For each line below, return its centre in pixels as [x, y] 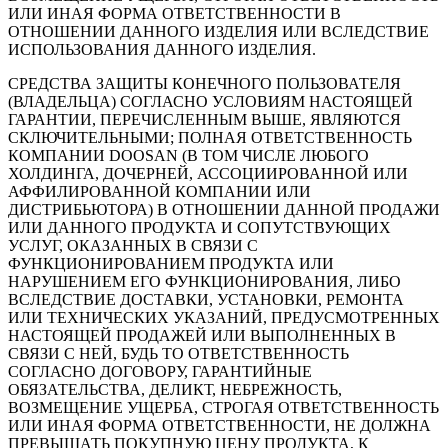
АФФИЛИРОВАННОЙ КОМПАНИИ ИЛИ [159, 192]
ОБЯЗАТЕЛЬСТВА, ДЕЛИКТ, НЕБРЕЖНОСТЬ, [175, 390]
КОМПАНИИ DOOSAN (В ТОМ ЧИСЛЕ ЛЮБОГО [188, 156]
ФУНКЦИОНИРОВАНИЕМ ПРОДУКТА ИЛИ [171, 264]
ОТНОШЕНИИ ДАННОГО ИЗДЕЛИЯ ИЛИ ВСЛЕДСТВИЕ [218, 32]
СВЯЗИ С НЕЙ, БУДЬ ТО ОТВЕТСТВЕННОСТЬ [178, 354]
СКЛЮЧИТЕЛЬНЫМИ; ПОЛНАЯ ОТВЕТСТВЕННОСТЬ [210, 138]
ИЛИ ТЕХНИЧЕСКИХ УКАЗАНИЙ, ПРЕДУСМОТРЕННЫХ [224, 318]
